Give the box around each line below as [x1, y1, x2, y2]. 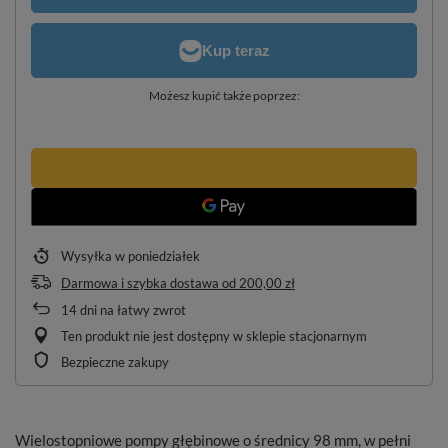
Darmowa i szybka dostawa [61, 275, 219, 291]
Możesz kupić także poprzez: [148, 88, 300, 103]
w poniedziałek [115, 248, 200, 264]
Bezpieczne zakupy [61, 354, 169, 370]
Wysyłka [61, 248, 115, 264]
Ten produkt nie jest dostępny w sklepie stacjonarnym [61, 328, 367, 344]
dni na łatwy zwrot [77, 302, 186, 318]
